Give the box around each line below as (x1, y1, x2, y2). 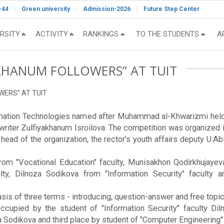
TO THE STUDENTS (136, 29, 199, 39)
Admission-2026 (83, 5, 130, 12)
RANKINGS (83, 29, 118, 39)
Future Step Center (143, 5, 199, 12)
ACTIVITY (35, 29, 68, 39)
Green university (21, 5, 70, 12)
